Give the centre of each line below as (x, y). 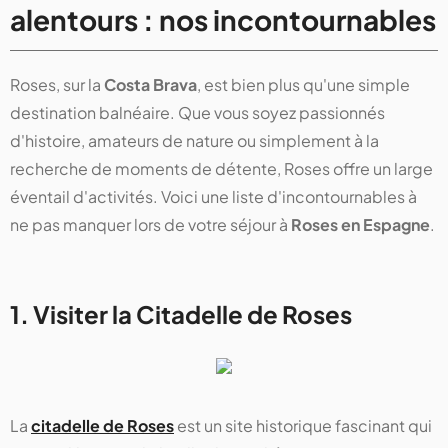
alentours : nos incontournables (223, 20)
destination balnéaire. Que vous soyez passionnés (197, 113)
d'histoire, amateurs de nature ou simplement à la (194, 141)
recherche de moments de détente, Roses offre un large (221, 169)
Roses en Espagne (360, 225)
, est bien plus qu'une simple (303, 85)
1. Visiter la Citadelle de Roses (181, 314)
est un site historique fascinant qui (303, 426)
